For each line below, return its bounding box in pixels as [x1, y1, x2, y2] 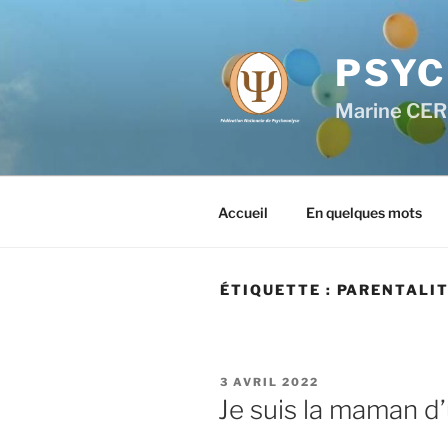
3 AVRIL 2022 [220, 374, 319, 389]
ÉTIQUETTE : [220, 281, 337, 298]
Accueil [217, 203, 268, 221]
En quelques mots [305, 203, 422, 221]
